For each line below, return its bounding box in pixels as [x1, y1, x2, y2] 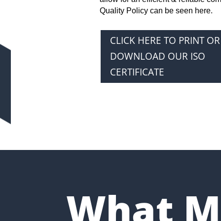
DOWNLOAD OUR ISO [110, 50, 205, 63]
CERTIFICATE [110, 66, 164, 79]
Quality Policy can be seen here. [99, 6, 213, 15]
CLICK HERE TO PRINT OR [110, 34, 220, 47]
